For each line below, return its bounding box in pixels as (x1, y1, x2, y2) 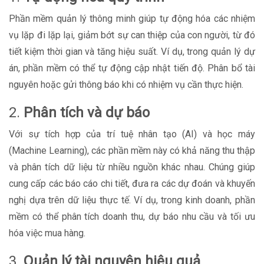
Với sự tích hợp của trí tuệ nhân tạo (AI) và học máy (9, 128, 255, 140)
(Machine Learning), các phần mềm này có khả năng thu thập (9, 145, 255, 156)
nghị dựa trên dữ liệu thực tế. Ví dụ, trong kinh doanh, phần (9, 194, 255, 206)
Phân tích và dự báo (24, 104, 150, 121)
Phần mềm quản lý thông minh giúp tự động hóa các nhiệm (9, 13, 255, 24)
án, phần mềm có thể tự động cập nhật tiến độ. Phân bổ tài (9, 62, 255, 74)
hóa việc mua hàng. (9, 227, 85, 239)
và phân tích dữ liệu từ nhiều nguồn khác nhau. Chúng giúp (9, 161, 255, 173)
